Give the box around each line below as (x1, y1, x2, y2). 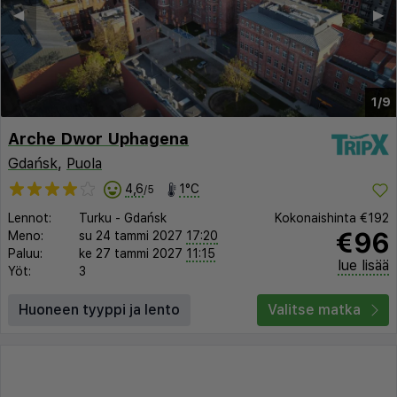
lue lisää (338, 257, 389, 275)
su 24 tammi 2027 (79, 229, 183, 244)
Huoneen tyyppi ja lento (19, 301, 180, 319)
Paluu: (8, 246, 43, 261)
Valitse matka (268, 301, 361, 319)
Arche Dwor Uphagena (8, 129, 189, 149)
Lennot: (8, 211, 51, 226)
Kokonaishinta (275, 211, 360, 226)
